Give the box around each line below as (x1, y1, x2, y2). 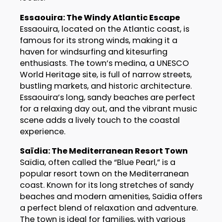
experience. (19, 125, 65, 137)
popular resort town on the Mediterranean (19, 167, 189, 179)
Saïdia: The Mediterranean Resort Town (19, 145, 188, 157)
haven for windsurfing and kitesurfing (19, 46, 167, 57)
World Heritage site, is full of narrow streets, (19, 68, 192, 80)
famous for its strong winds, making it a (19, 34, 177, 46)
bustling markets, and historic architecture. (19, 80, 192, 92)
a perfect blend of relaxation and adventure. (19, 202, 198, 214)
